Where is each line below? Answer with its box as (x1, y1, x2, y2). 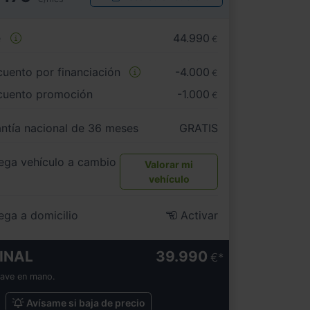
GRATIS (179, 121, 218, 136)
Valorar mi (145, 158, 194, 171)
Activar (177, 208, 218, 223)
